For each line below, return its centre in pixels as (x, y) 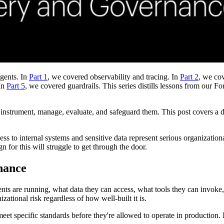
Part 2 (189, 77)
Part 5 (16, 86)
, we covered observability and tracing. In (114, 77)
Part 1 (38, 77)
